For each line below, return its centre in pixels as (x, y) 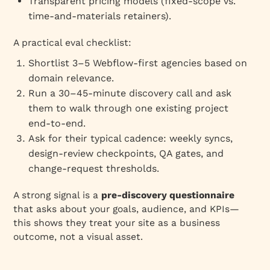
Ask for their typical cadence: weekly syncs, (131, 138)
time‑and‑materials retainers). (100, 16)
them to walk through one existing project (129, 108)
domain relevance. (71, 78)
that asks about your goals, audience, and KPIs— (127, 209)
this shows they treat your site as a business (117, 222)
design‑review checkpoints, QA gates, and (126, 153)
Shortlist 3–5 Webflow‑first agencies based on (138, 63)
